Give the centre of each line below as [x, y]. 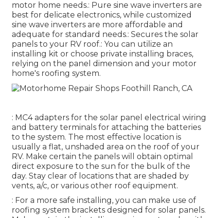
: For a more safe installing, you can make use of [104, 200]
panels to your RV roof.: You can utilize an [92, 44]
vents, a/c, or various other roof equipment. [95, 185]
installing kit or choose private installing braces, [102, 54]
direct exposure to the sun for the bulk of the [101, 166]
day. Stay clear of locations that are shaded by [100, 176]
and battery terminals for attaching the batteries [106, 127]
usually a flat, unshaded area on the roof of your [106, 146]
